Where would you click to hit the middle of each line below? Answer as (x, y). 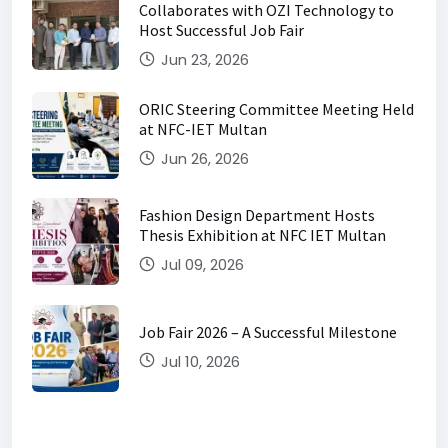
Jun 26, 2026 (203, 159)
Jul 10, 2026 (198, 361)
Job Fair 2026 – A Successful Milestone (268, 331)
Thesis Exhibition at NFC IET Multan (262, 235)
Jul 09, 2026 (200, 265)
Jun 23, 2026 (203, 60)
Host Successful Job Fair (221, 30)
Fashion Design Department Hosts (257, 215)
